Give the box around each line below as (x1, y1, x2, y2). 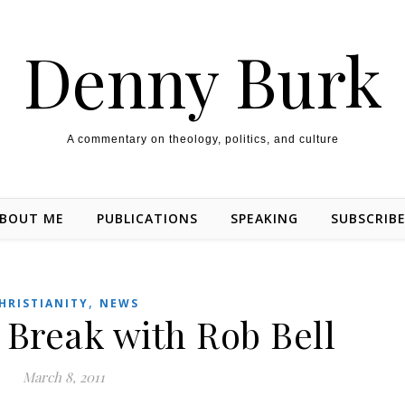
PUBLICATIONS (97, 210, 198, 227)
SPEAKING (231, 210, 298, 227)
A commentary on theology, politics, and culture (66, 133, 339, 146)
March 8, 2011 (23, 368, 105, 386)
